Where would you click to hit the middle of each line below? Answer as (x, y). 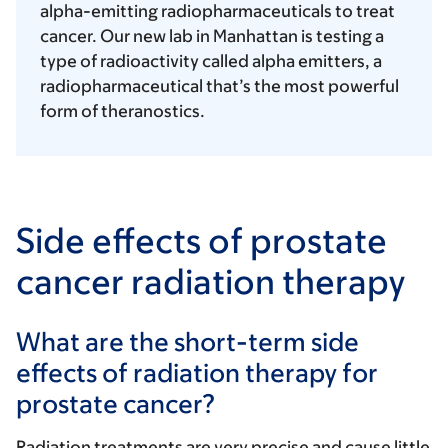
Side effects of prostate (201, 240)
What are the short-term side (187, 341)
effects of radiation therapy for (197, 372)
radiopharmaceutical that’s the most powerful (219, 86)
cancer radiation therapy (211, 281)
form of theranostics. (124, 111)
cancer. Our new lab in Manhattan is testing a (212, 36)
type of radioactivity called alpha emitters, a (211, 61)
